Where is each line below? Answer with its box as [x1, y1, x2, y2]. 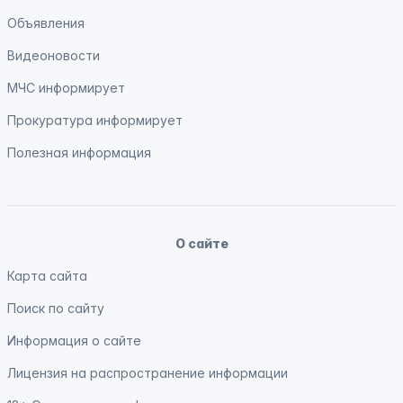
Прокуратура [7, 112, 96, 128]
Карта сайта [7, 268, 87, 283]
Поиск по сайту [7, 300, 104, 316]
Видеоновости [7, 48, 100, 63]
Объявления [7, 15, 85, 31]
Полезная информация [7, 145, 151, 160]
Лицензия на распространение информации [7, 365, 288, 381]
